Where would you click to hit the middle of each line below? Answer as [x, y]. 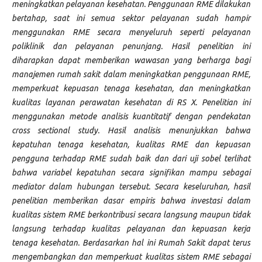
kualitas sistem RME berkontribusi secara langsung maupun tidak [131, 215]
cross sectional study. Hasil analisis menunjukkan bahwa [131, 131]
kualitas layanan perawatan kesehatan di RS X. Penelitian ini [131, 103]
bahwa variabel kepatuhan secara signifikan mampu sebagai [131, 173]
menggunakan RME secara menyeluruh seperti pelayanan [131, 32]
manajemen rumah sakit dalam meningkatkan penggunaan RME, [131, 75]
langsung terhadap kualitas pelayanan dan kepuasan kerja [131, 229]
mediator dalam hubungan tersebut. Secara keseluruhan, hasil [131, 187]
